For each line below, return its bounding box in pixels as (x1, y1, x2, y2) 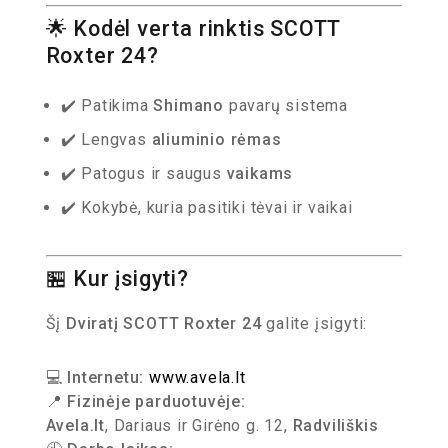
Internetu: (67, 368, 145, 387)
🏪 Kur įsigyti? (45, 266, 189, 291)
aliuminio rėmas (151, 130, 282, 149)
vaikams (226, 164, 298, 183)
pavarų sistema (223, 96, 348, 115)
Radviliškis (292, 416, 379, 435)
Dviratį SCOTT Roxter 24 (65, 314, 262, 333)
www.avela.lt (148, 368, 246, 387)
